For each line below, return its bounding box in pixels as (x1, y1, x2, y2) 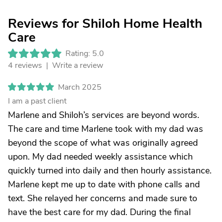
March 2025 (58, 82, 102, 93)
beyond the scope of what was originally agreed (8, 137, 198, 149)
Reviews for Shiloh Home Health (8, 15, 202, 32)
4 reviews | (8, 60, 50, 71)
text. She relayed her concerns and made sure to (8, 192, 197, 204)
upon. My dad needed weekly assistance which (8, 151, 193, 163)
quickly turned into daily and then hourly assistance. (8, 165, 212, 176)
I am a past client (8, 96, 66, 107)
